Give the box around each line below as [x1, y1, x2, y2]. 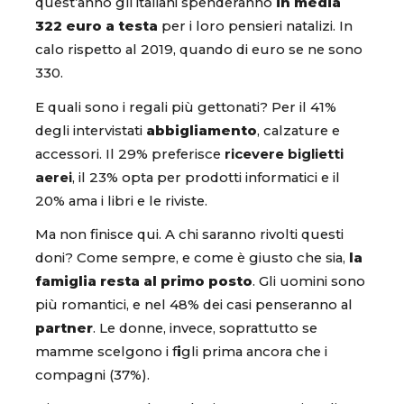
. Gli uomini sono [252, 272, 365, 289]
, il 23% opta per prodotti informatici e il [72, 169, 340, 186]
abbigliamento [146, 122, 257, 139]
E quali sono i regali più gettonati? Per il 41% [35, 98, 336, 115]
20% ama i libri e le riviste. [35, 192, 207, 209]
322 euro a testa [35, 18, 158, 35]
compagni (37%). [35, 366, 150, 383]
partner [35, 319, 93, 336]
